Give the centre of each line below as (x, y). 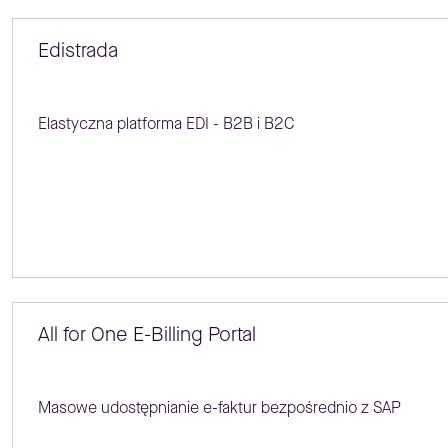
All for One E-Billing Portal (146, 334)
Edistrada (77, 51)
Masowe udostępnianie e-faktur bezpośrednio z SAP (219, 407)
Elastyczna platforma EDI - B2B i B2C (165, 124)
